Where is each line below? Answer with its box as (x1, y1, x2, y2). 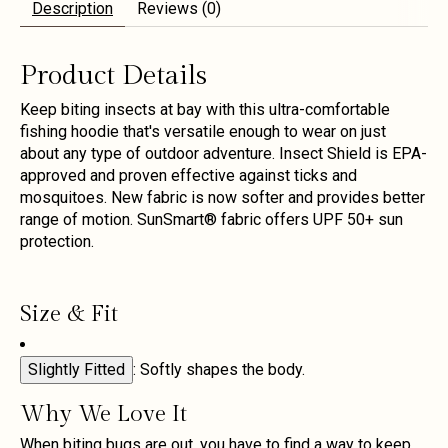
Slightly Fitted (28, 359, 125, 379)
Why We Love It (20, 399, 187, 428)
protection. (20, 231, 94, 251)
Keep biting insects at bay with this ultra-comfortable (20, 99, 390, 119)
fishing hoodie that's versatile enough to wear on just (20, 121, 386, 141)
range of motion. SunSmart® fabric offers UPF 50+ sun (20, 209, 403, 229)
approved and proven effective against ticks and (20, 165, 357, 185)
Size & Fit (20, 299, 118, 328)
